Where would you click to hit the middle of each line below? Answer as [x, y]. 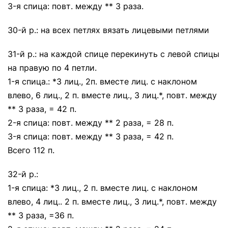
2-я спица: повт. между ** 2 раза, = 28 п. [91, 123]
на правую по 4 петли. [52, 68]
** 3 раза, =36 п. [41, 215]
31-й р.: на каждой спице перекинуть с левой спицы [113, 54]
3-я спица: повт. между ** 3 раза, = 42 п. [91, 136]
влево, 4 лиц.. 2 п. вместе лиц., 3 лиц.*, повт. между [112, 202]
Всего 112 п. [31, 150]
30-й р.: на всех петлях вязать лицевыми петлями [108, 30]
